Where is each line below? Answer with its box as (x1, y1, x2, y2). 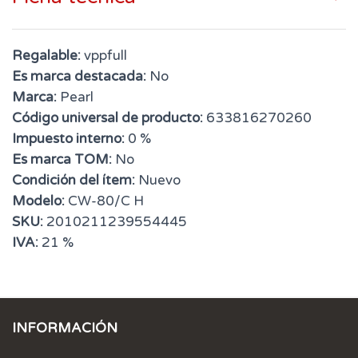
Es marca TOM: (12, 151, 112, 169)
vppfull (81, 47, 127, 65)
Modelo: (12, 193, 65, 210)
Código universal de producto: (12, 109, 203, 127)
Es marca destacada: (12, 68, 146, 86)
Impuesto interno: (12, 130, 125, 148)
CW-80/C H (65, 193, 144, 210)
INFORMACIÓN (12, 320, 117, 337)
